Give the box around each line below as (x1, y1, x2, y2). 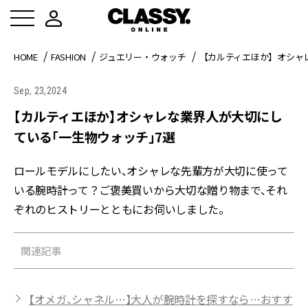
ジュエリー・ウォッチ (99, 50, 186, 63)
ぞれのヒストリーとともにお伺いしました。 (14, 201, 224, 217)
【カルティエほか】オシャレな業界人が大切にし (14, 107, 283, 125)
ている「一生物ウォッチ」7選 (14, 127, 175, 146)
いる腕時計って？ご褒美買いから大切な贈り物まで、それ (14, 181, 287, 198)
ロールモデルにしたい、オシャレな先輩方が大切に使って (14, 162, 288, 179)
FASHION (50, 50, 87, 63)
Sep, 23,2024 (14, 85, 67, 96)
